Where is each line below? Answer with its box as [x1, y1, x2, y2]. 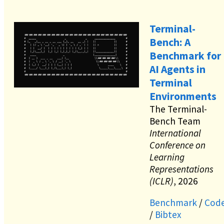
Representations [149, 163, 213, 175]
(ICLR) [149, 175, 173, 187]
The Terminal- [149, 103, 207, 115]
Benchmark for [149, 49, 221, 63]
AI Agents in [149, 62, 205, 76]
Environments [149, 89, 216, 103]
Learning [149, 151, 184, 163]
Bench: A [149, 35, 190, 49]
